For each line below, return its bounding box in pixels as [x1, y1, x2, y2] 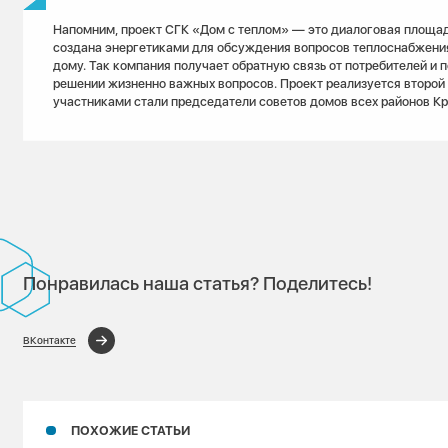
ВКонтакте [23, 334, 77, 348]
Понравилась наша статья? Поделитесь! [23, 272, 373, 295]
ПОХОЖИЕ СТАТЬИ [71, 422, 191, 438]
